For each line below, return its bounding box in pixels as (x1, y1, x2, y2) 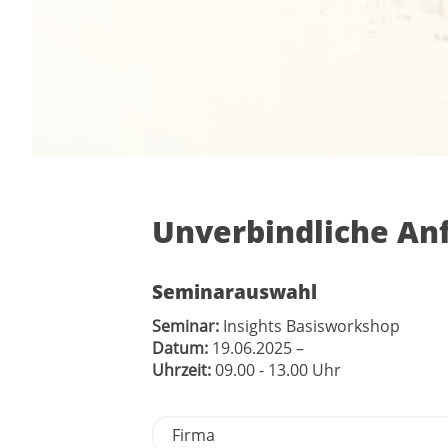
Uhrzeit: (152, 358, 211, 381)
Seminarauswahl (152, 278, 317, 304)
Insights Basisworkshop (219, 314, 400, 337)
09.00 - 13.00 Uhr (215, 358, 341, 381)
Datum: (152, 336, 208, 359)
